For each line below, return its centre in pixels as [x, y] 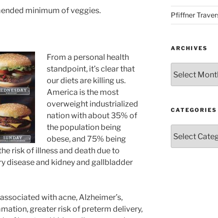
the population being [84, 127]
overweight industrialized [92, 104]
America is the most [83, 92]
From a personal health [88, 57]
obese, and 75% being [86, 139]
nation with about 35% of [92, 116]
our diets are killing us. [86, 81]
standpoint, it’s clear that [91, 69]
